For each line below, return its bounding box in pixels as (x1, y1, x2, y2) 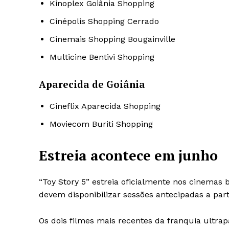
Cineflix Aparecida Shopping (50, 101, 161, 111)
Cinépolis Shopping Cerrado (50, 16, 159, 27)
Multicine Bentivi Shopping (50, 52, 154, 62)
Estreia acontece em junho (39, 146, 218, 165)
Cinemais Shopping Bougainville (50, 34, 175, 44)
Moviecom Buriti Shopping (50, 119, 153, 129)
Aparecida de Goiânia (39, 78, 145, 91)
